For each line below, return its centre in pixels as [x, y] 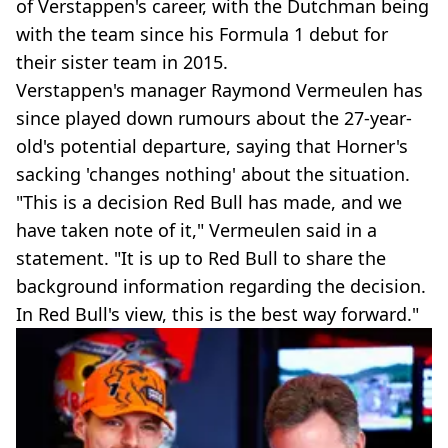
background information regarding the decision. [221, 285]
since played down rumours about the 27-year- [214, 117]
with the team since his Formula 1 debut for [202, 33]
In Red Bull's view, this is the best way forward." [217, 313]
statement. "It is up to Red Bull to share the [201, 257]
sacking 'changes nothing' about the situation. [213, 173]
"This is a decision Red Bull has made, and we [209, 201]
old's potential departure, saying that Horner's [212, 145]
